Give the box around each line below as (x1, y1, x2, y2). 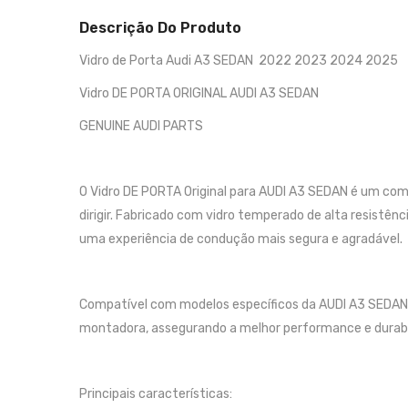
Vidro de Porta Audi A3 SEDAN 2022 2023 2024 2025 (79, 53, 401, 68)
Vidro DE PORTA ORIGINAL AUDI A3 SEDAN (79, 86, 319, 101)
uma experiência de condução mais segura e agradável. (79, 231, 403, 247)
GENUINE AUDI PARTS (79, 118, 203, 134)
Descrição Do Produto (79, 19, 241, 36)
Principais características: (79, 386, 232, 402)
